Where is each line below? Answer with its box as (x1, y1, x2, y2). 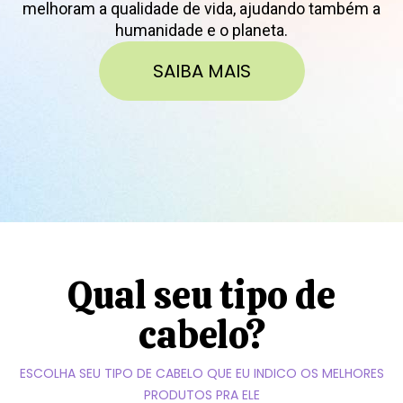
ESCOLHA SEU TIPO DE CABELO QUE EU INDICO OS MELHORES (19, 364, 384, 382)
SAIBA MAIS (152, 58, 251, 84)
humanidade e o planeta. (115, 20, 288, 40)
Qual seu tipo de (67, 271, 336, 320)
